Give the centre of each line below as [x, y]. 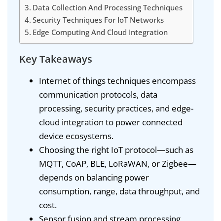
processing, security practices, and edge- [116, 108]
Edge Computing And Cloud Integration [100, 32]
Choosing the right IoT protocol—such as [116, 149]
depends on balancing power [94, 177]
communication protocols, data [98, 94]
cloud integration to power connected [111, 122]
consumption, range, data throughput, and [119, 191]
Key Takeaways [56, 59]
